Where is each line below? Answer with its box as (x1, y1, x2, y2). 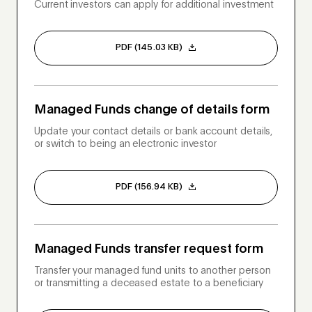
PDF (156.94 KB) (115, 182, 183, 192)
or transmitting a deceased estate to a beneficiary (34, 279, 263, 289)
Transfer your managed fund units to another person (34, 266, 271, 276)
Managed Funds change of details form (34, 104, 270, 117)
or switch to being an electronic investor (34, 139, 217, 150)
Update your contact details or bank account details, (34, 127, 273, 137)
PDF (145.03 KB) (116, 43, 182, 53)
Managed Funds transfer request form (34, 243, 264, 256)
